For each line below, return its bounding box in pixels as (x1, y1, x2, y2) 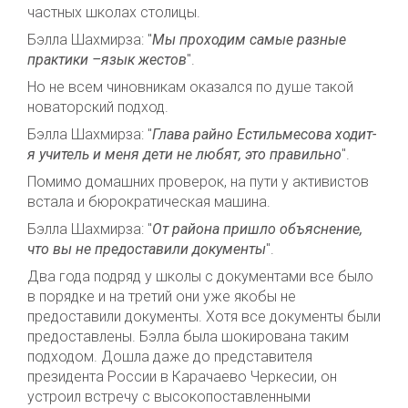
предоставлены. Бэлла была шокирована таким (27, 327, 349, 345)
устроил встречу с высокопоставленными (27, 387, 311, 405)
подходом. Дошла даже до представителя (27, 347, 312, 365)
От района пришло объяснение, (152, 219, 362, 238)
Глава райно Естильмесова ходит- (152, 125, 376, 143)
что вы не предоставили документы (27, 240, 266, 258)
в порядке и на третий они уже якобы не (27, 287, 296, 305)
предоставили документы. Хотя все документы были (27, 307, 381, 325)
